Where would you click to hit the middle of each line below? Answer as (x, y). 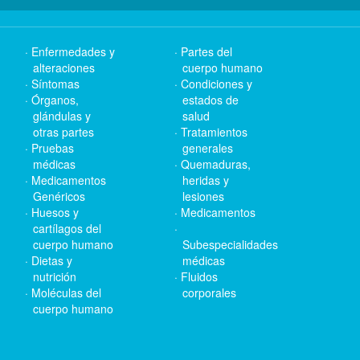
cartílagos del (67, 228)
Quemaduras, (216, 164)
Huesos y (55, 212)
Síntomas (55, 84)
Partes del (207, 51)
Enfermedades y (73, 51)
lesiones (203, 196)
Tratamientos (214, 132)
